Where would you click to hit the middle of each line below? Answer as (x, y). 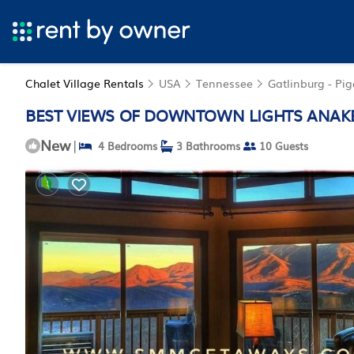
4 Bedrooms (124, 146)
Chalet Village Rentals (86, 83)
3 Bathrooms (207, 146)
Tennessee (224, 83)
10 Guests (282, 146)
